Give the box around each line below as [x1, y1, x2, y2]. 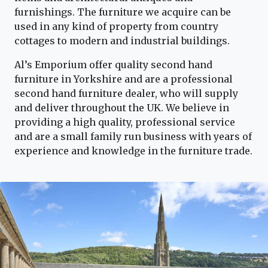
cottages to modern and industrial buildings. [14, 35, 230, 47]
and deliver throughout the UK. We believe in [14, 102, 229, 114]
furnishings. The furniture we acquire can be [14, 6, 231, 19]
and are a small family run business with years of [14, 130, 252, 143]
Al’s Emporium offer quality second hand [14, 59, 212, 71]
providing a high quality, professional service [14, 116, 235, 129]
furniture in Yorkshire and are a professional [14, 73, 233, 86]
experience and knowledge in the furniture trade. [14, 145, 252, 157]
